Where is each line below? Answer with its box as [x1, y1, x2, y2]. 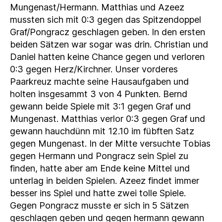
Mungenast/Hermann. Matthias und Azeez [10, 2, 184, 13]
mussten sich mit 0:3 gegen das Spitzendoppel [10, 14, 201, 25]
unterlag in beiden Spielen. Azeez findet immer [10, 175, 199, 186]
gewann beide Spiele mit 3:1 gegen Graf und [10, 101, 191, 112]
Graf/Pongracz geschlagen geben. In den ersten [10, 27, 205, 38]
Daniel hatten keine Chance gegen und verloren [10, 52, 205, 62]
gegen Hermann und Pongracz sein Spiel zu [10, 151, 188, 162]
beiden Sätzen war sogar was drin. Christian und [10, 39, 208, 50]
